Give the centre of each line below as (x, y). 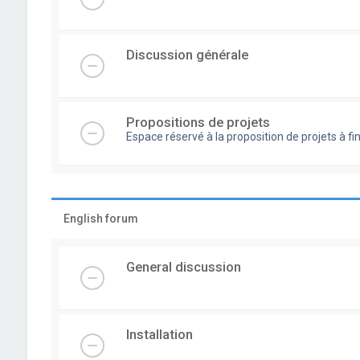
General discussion (183, 267)
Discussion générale (187, 55)
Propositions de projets (198, 122)
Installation (159, 334)
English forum (100, 219)
